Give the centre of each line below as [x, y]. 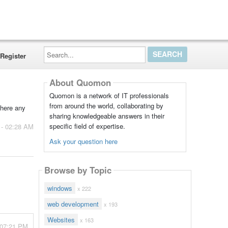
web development [73, 204]
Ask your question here [83, 141]
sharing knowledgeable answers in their [107, 116]
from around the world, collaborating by [106, 106]
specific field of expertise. [87, 126]
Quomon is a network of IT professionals [109, 95]
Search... [56, 49]
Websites [61, 220]
